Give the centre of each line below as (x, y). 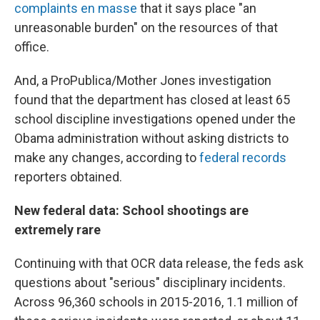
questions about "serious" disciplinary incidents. (150, 282)
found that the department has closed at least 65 (152, 100)
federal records (241, 157)
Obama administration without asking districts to (151, 138)
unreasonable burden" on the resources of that (146, 27)
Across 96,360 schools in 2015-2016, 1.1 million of (156, 302)
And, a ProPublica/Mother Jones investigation (143, 80)
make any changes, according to (105, 157)
